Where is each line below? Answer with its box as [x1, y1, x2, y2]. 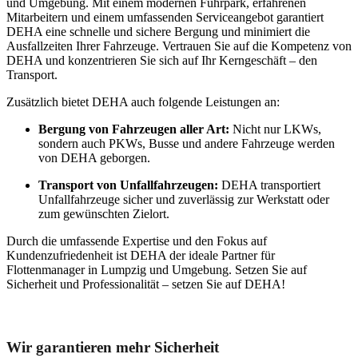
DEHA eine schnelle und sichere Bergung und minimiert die [6, 24, 310, 38]
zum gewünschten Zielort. [38, 206, 169, 221]
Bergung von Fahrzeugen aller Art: [38, 121, 229, 136]
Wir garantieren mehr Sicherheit [6, 339, 219, 356]
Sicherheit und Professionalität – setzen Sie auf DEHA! [6, 276, 285, 291]
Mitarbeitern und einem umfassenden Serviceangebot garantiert [6, 10, 324, 24]
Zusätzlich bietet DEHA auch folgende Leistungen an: [6, 94, 280, 109]
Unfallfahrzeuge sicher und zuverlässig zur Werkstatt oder [38, 192, 329, 206]
